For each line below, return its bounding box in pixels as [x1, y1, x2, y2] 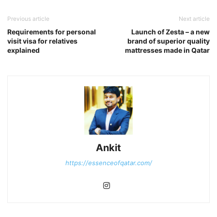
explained [7, 46, 40, 54]
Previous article [7, 15, 49, 22]
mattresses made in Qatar [125, 46, 210, 54]
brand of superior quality [127, 36, 210, 45]
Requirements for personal [7, 27, 96, 36]
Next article [179, 15, 210, 22]
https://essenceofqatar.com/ [65, 158, 152, 167]
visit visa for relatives [7, 36, 77, 45]
